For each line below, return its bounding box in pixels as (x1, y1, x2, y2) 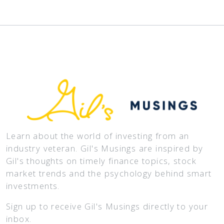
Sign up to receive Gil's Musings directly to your (6, 200, 208, 212)
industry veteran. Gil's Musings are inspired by (6, 142, 203, 154)
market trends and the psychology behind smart (6, 167, 212, 179)
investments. (6, 180, 60, 192)
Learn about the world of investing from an (6, 130, 189, 142)
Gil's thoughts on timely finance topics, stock (6, 155, 197, 167)
